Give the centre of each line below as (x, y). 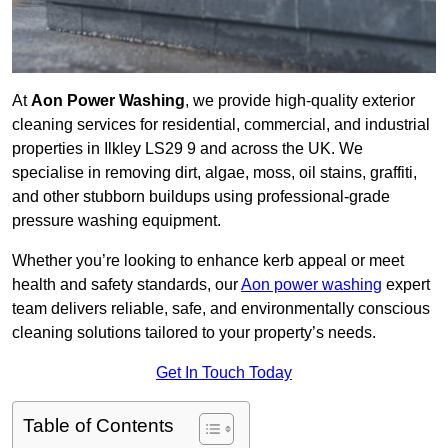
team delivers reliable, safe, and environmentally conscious (221, 309)
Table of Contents (98, 426)
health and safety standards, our (126, 285)
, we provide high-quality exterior (300, 101)
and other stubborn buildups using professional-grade (201, 197)
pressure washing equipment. (116, 221)
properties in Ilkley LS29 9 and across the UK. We (187, 149)
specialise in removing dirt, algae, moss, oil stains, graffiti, (214, 173)
